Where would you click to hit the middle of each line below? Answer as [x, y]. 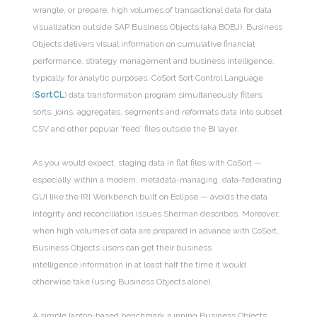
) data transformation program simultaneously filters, [165, 94]
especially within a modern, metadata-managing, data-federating [157, 179]
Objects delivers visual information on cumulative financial [144, 44]
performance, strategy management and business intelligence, [154, 60]
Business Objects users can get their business [122, 247]
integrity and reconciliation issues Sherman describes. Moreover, [156, 213]
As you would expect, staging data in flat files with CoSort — [148, 162]
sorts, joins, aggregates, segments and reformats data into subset [158, 111]
